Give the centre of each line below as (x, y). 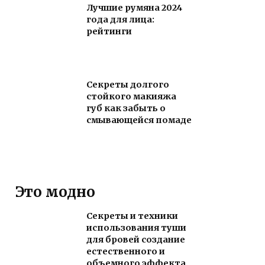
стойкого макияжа (131, 97)
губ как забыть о (126, 109)
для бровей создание (136, 240)
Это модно (55, 192)
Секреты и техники (132, 216)
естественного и (126, 252)
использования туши (136, 228)
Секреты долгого (128, 85)
